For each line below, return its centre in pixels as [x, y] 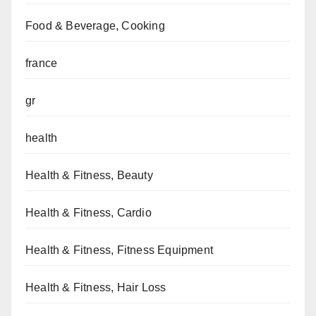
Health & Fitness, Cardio [89, 213]
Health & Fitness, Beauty [89, 176]
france [42, 63]
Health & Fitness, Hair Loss [96, 288]
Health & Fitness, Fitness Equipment [119, 250]
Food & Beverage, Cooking [95, 26]
